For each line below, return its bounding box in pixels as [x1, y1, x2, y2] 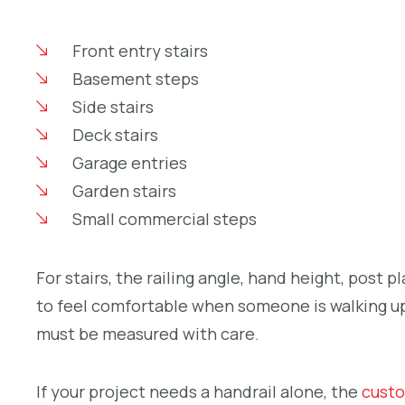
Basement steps [71, 67, 199, 89]
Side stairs [71, 95, 154, 118]
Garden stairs [71, 179, 176, 202]
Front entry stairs [71, 39, 208, 61]
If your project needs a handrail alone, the [36, 381, 362, 403]
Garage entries [71, 151, 187, 174]
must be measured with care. [36, 322, 259, 344]
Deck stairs [71, 123, 158, 146]
